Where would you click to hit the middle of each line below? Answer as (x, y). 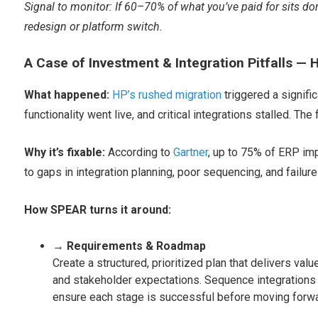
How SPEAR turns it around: (97, 210)
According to (140, 153)
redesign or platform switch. (93, 27)
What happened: (66, 95)
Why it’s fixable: (66, 153)
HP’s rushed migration (166, 95)
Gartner (190, 153)
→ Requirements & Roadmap (129, 246)
